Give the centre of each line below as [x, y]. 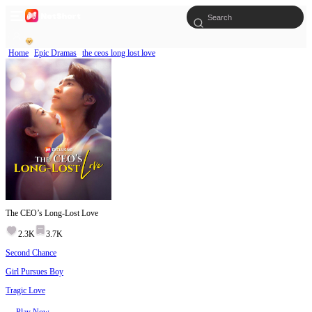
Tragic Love [25, 291]
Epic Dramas [55, 53]
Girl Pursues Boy [34, 272]
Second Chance [31, 253]
